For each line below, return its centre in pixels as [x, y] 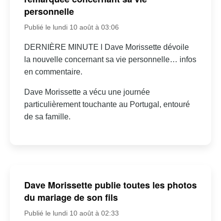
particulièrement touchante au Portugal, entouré [107, 105]
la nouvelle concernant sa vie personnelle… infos [110, 60]
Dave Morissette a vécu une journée [87, 92]
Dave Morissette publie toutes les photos [110, 185]
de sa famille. [47, 117]
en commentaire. [53, 72]
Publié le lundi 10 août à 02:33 [71, 213]
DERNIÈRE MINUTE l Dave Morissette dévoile [106, 47]
